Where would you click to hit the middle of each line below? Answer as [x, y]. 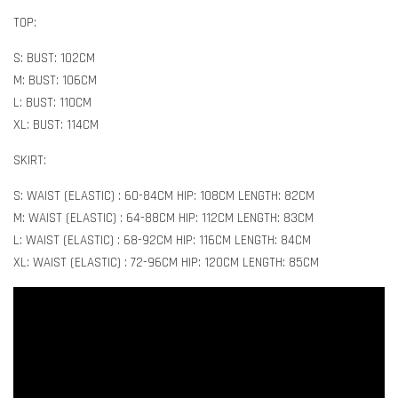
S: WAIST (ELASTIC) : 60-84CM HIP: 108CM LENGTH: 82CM [164, 195]
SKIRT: [30, 160]
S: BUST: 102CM [54, 58]
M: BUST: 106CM [55, 80]
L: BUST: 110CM [52, 102]
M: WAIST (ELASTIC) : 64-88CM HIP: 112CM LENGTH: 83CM [163, 218]
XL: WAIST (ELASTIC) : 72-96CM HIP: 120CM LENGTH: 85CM [166, 262]
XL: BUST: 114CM [56, 124]
